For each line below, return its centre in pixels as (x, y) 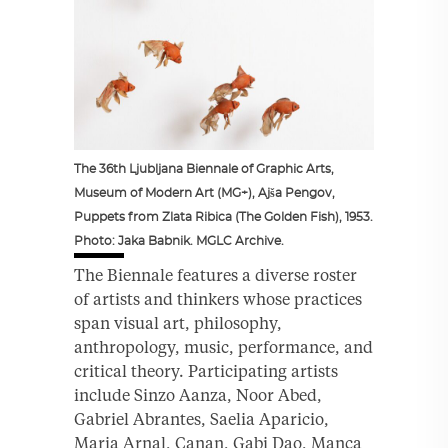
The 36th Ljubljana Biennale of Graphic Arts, (204, 168)
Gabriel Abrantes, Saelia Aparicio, (201, 418)
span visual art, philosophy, (178, 322)
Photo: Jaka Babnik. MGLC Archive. (179, 240)
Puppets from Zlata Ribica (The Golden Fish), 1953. (223, 216)
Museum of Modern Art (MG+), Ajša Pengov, (204, 192)
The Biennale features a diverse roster (215, 274)
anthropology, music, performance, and (223, 346)
